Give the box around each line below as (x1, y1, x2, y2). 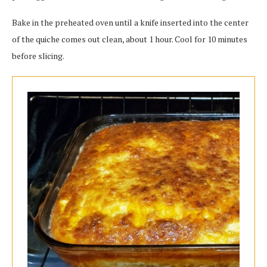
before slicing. (12, 50, 64, 61)
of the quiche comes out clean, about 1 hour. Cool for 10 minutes (12, 33, 247, 45)
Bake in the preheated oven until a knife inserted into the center (12, 17, 249, 28)
